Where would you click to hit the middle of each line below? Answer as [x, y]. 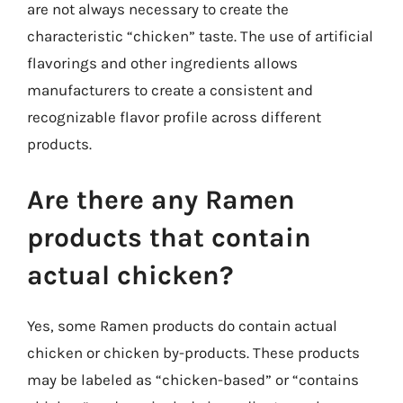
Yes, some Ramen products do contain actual [182, 325]
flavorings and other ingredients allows [162, 63]
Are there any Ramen [161, 199]
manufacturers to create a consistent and [170, 90]
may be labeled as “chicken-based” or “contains [193, 379]
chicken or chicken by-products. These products [193, 352]
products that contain [169, 237]
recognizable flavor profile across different [174, 117]
